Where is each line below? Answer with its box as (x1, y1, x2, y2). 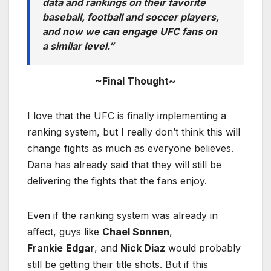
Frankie (27, 242, 63, 255)
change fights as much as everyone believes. (27, 142, 233, 155)
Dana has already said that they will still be (27, 158, 221, 171)
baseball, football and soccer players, (42, 11, 219, 24)
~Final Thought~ (95, 75, 176, 88)
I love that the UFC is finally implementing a (27, 109, 226, 122)
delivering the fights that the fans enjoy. (27, 175, 207, 188)
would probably (165, 242, 241, 255)
